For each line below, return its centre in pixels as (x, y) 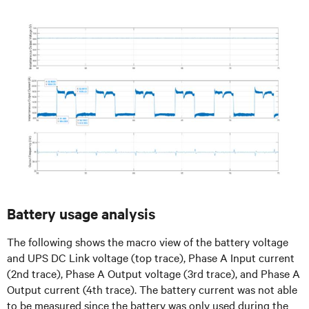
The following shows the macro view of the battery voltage (148, 242)
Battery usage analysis (81, 213)
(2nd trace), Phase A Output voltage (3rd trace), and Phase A (153, 273)
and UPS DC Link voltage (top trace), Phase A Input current (151, 258)
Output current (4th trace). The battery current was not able (152, 289)
